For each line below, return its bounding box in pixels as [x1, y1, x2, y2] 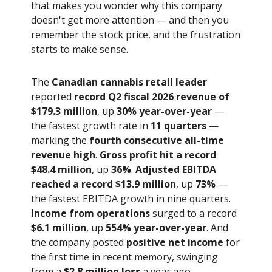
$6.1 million [31, 221, 86, 235]
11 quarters [151, 119, 206, 133]
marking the [31, 134, 89, 148]
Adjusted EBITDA [135, 163, 216, 177]
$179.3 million [31, 104, 97, 118]
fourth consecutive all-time [89, 134, 224, 148]
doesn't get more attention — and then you [31, 13, 229, 27]
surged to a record [150, 206, 237, 220]
